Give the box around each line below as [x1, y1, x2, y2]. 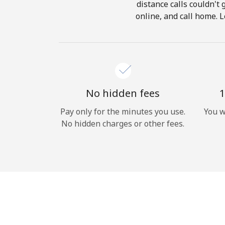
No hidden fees [86, 86, 160, 100]
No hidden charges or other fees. [61, 118, 184, 129]
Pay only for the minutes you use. [60, 106, 185, 117]
